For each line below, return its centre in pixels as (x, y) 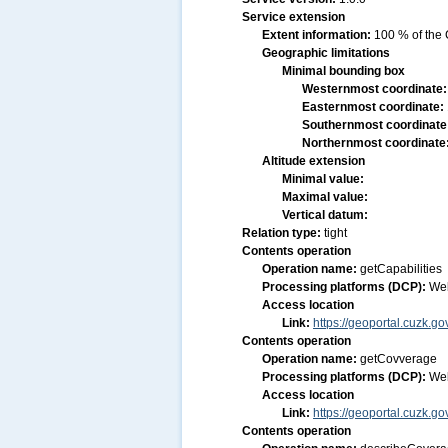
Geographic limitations (326, 53)
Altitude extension (313, 161)
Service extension (293, 17)
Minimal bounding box (343, 71)
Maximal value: (325, 197)
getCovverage (398, 359)
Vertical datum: (325, 215)
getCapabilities (401, 269)
